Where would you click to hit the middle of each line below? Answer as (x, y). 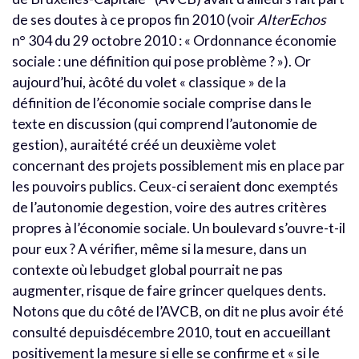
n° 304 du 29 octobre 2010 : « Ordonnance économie (174, 40)
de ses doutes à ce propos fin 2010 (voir (135, 19)
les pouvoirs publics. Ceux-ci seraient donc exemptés (175, 186)
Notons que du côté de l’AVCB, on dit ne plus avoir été (178, 311)
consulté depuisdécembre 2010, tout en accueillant (171, 332)
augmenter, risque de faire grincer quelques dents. (169, 290)
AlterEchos (292, 19)
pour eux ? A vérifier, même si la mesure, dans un (159, 248)
